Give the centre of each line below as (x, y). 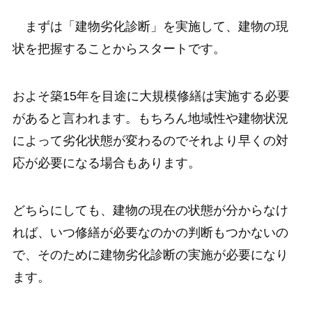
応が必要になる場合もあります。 (106, 163)
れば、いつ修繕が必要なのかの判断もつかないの (150, 232)
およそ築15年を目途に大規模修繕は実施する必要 (151, 96)
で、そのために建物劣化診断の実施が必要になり (150, 255)
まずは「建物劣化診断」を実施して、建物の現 (150, 27)
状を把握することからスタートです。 (119, 49)
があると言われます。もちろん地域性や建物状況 (150, 119)
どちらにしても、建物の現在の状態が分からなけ (150, 210)
